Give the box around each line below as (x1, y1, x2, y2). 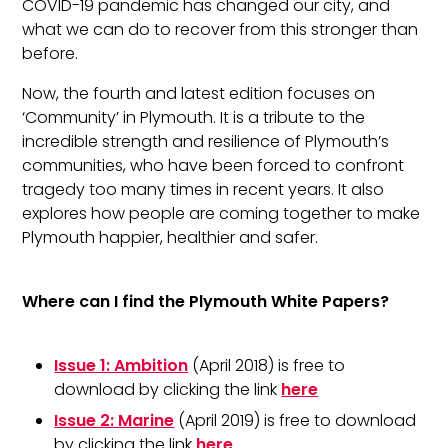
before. (22, 42, 79, 66)
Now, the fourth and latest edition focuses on (22, 82, 376, 106)
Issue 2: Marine (54, 408, 175, 432)
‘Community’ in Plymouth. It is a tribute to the (22, 106, 366, 130)
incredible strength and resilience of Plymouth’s (22, 130, 390, 154)
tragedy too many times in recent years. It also (22, 178, 385, 202)
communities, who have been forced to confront (22, 154, 405, 178)
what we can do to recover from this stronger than (22, 18, 419, 42)
